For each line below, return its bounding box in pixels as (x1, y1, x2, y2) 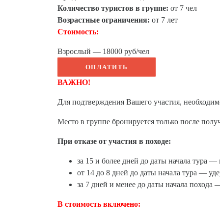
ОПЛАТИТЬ (85, 63, 128, 71)
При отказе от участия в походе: (57, 137, 171, 145)
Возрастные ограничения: (57, 16, 150, 24)
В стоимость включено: (57, 200, 142, 208)
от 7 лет (150, 16, 178, 24)
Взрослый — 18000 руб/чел (57, 47, 149, 55)
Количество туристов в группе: (57, 4, 168, 12)
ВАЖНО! (57, 78, 90, 86)
